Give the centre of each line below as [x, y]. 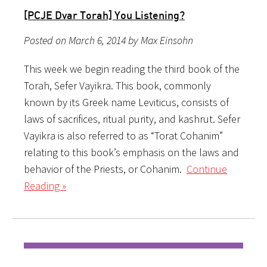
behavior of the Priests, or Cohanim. [105, 169]
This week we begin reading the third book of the [132, 69]
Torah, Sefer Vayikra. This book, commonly [117, 85]
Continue [207, 169]
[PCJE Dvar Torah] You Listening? [104, 15]
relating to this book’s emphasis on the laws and [131, 152]
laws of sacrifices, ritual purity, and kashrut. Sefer [132, 119]
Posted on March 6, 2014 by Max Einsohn [108, 40]
